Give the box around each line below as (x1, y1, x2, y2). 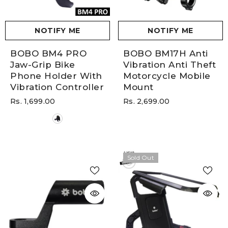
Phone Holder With (10, 70, 102, 81)
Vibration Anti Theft (123, 59, 216, 70)
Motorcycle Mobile (123, 70, 211, 81)
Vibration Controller (10, 81, 104, 92)
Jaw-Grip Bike (10, 59, 75, 70)
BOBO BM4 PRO (10, 48, 87, 59)
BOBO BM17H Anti (123, 48, 208, 59)
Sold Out (127, 153, 154, 161)
